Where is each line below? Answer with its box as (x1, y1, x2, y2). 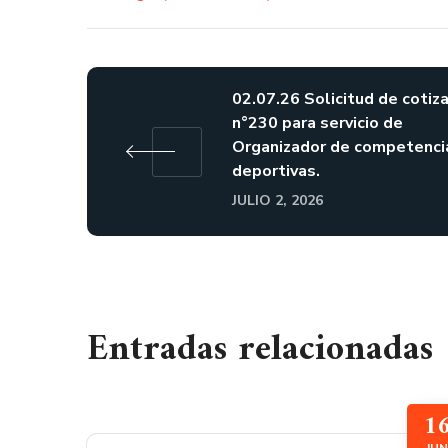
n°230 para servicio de (232, 112, 403, 134)
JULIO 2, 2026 (232, 191, 323, 210)
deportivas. (232, 160, 320, 182)
